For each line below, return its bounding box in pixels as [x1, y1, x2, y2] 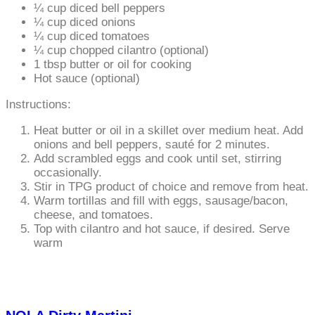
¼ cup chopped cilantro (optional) [34, 44, 209, 57]
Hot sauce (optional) [34, 72, 140, 85]
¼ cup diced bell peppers [34, 1, 165, 15]
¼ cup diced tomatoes [34, 30, 150, 43]
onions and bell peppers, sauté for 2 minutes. [34, 138, 270, 151]
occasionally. [34, 166, 102, 179]
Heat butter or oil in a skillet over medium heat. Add [34, 124, 303, 137]
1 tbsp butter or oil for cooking [34, 58, 191, 71]
